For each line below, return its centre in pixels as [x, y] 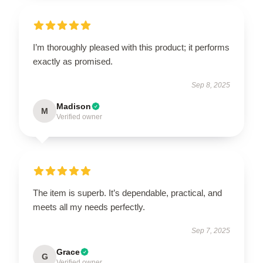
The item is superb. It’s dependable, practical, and [127, 193]
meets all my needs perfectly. [89, 207]
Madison [74, 106]
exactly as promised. [73, 61]
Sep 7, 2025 [211, 231]
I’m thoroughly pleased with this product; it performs [131, 47]
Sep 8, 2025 [211, 85]
